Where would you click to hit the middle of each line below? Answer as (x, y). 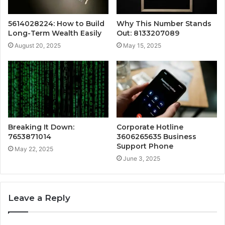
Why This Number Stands (164, 24)
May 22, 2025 (34, 149)
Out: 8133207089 (148, 33)
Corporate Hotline (150, 127)
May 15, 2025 (142, 46)
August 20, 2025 (38, 46)
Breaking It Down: (41, 127)
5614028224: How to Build (56, 24)
